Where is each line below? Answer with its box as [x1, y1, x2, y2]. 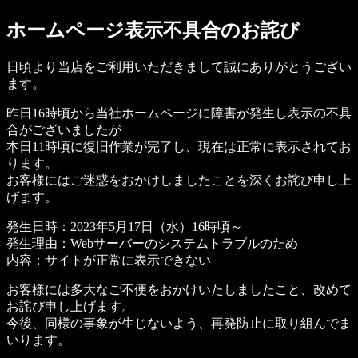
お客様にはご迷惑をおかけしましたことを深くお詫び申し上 [6, 173, 352, 187]
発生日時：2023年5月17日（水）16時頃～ [6, 219, 243, 233]
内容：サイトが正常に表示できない [6, 253, 211, 267]
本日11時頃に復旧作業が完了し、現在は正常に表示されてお [6, 139, 352, 153]
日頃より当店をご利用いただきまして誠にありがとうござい [6, 59, 352, 74]
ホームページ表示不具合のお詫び [6, 19, 300, 41]
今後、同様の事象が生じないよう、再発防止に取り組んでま [6, 316, 352, 330]
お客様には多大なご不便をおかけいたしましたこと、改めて [6, 282, 352, 296]
